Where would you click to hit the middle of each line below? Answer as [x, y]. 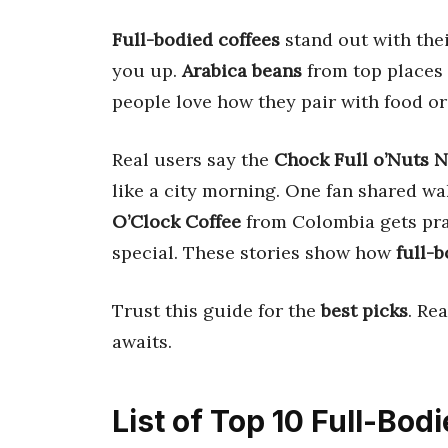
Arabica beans [242, 70]
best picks [364, 310]
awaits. [142, 341]
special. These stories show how [254, 252]
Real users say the [193, 159]
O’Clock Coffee [176, 221]
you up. [147, 70]
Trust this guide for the [216, 310]
